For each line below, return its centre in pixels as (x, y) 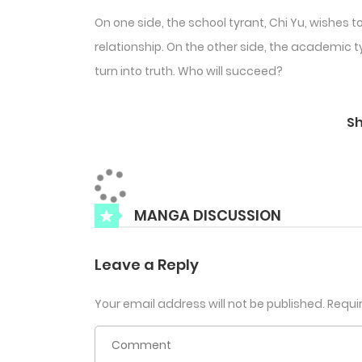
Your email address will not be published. (210, 304)
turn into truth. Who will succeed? (189, 72)
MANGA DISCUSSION (208, 215)
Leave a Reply (147, 265)
